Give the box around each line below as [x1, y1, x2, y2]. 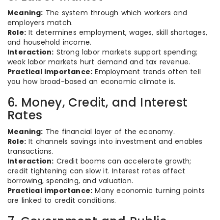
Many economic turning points [92, 186, 205, 195]
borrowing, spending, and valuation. [7, 176, 133, 186]
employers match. [7, 18, 73, 27]
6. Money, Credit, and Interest [7, 94, 188, 110]
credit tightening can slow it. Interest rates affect [7, 166, 186, 176]
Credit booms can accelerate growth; [54, 156, 192, 166]
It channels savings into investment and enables [26, 137, 203, 146]
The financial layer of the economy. [43, 127, 175, 137]
